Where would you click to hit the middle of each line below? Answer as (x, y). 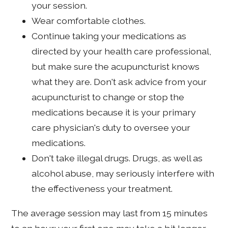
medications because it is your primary (114, 112)
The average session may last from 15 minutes (110, 213)
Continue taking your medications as (109, 36)
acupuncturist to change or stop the (108, 97)
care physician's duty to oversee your (111, 127)
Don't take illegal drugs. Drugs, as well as (117, 158)
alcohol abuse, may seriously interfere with (123, 173)
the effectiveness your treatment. (102, 188)
